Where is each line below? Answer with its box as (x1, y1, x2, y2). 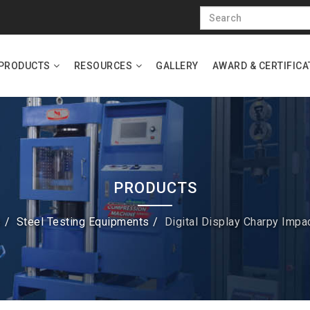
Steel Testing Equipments (16, 215, 149, 228)
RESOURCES (73, 60, 132, 71)
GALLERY (156, 60, 199, 71)
